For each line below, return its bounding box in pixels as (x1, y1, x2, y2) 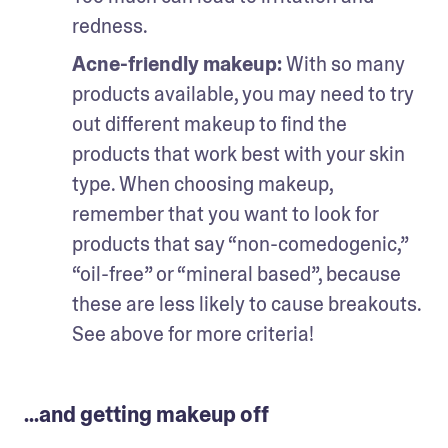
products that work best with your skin (72, 140, 405, 167)
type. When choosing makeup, (72, 170, 333, 197)
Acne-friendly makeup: (72, 50, 286, 77)
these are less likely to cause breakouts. (72, 290, 421, 317)
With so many (286, 50, 405, 77)
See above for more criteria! (72, 320, 314, 347)
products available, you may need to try (72, 80, 414, 107)
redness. (72, 12, 148, 39)
